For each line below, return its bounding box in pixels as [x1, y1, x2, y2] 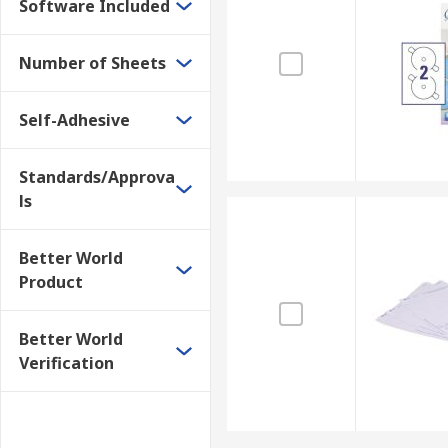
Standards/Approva [19, 166, 175, 188]
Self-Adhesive [19, 109, 130, 131]
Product [19, 271, 83, 293]
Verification [19, 352, 114, 374]
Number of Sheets [19, 52, 166, 74]
